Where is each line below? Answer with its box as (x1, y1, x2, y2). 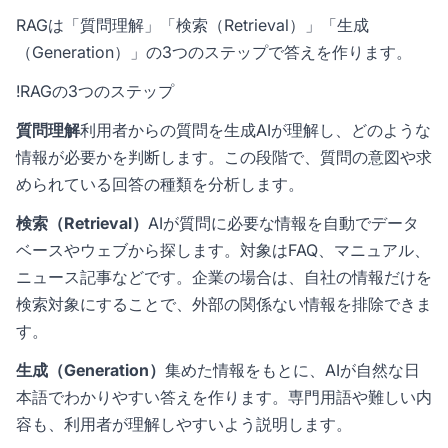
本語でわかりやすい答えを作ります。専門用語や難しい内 (16, 387, 432, 408)
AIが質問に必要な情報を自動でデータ (148, 213, 419, 234)
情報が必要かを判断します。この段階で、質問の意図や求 (16, 147, 432, 168)
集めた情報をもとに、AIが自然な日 (165, 360, 420, 381)
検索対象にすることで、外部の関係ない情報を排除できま (16, 294, 432, 315)
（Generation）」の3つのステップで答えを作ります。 (16, 42, 412, 63)
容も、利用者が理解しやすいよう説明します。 (16, 414, 352, 435)
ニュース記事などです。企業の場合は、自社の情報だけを (16, 267, 432, 288)
